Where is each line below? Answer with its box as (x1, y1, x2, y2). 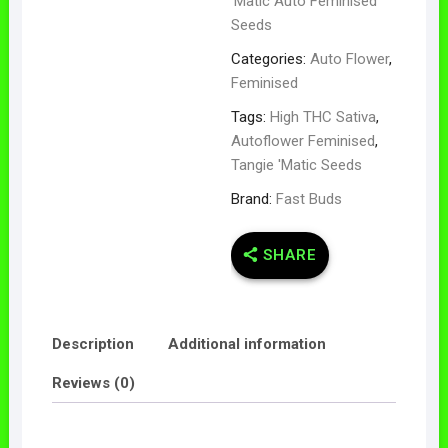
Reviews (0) (51, 374, 135, 393)
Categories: (230, 49, 310, 68)
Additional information (167, 335, 326, 354)
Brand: (230, 189, 276, 208)
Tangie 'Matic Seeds (230, 155, 362, 174)
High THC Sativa (269, 107, 376, 126)
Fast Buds (275, 189, 342, 208)
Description (51, 335, 134, 354)
